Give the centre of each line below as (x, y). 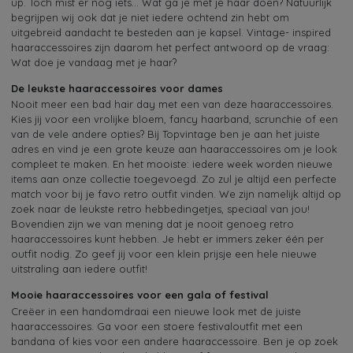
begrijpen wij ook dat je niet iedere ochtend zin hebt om (150, 18)
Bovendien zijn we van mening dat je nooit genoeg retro (152, 224)
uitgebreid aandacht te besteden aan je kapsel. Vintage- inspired (171, 33)
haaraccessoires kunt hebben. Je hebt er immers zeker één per (167, 239)
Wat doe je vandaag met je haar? (94, 63)
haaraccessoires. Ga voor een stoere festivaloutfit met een (157, 326)
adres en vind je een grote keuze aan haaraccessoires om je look (174, 149)
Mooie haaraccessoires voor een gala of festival (140, 295)
